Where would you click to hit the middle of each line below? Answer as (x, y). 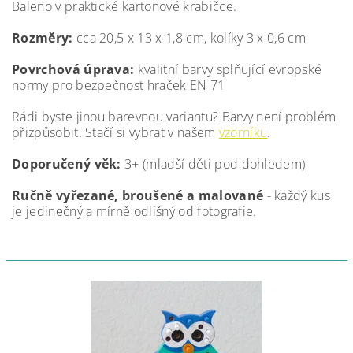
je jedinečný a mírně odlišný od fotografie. (134, 212)
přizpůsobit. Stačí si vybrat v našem (115, 133)
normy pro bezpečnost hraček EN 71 (119, 85)
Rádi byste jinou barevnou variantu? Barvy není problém (174, 117)
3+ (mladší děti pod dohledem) (215, 164)
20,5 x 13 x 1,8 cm (152, 38)
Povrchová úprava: (75, 70)
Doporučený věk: (69, 164)
